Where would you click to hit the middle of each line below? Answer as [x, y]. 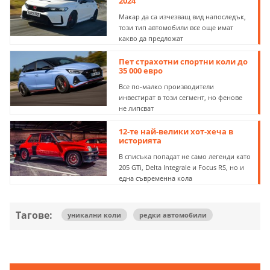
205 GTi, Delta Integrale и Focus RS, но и [182, 168]
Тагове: [34, 215]
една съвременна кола [156, 178]
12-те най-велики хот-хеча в [176, 132]
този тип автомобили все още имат [176, 28]
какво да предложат [151, 39]
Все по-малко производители [167, 87]
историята [140, 141]
